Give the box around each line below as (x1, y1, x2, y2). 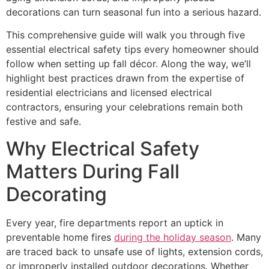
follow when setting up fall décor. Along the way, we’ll (6, 58, 251, 70)
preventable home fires (6, 231, 114, 243)
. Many (231, 231, 261, 243)
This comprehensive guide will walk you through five (6, 29, 245, 41)
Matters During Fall (6, 159, 180, 183)
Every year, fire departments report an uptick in (6, 216, 223, 229)
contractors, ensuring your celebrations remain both (6, 101, 243, 113)
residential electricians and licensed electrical (6, 86, 212, 99)
